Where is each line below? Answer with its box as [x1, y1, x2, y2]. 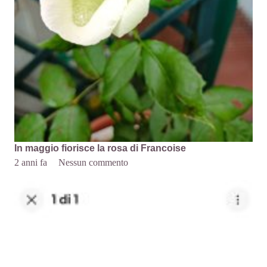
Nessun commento [58, 157, 129, 167]
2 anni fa [14, 157, 47, 167]
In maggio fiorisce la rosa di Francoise [14, 142, 186, 153]
